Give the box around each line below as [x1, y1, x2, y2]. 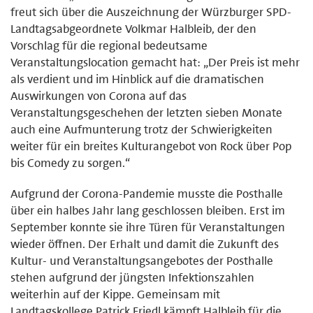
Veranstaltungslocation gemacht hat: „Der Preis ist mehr [10, 54, 300, 70]
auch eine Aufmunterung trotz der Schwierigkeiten [10, 121, 272, 137]
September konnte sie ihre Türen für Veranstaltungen [10, 219, 285, 235]
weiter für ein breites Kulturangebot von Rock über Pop [10, 138, 291, 154]
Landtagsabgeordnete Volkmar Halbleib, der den [10, 20, 256, 36]
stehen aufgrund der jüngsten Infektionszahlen [10, 269, 254, 285]
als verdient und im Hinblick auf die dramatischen [10, 71, 264, 87]
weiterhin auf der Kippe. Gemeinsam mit [10, 286, 220, 302]
